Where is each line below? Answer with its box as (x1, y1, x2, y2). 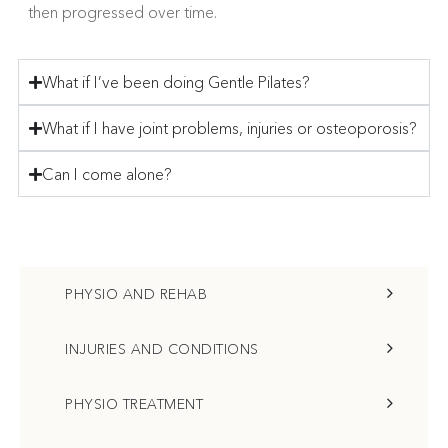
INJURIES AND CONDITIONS (65, 340, 259, 358)
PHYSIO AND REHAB (65, 285, 207, 303)
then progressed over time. (28, 2, 217, 22)
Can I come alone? (42, 164, 172, 184)
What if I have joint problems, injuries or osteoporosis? (42, 118, 417, 138)
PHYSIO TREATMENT (65, 395, 203, 413)
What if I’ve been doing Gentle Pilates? (42, 72, 310, 92)
